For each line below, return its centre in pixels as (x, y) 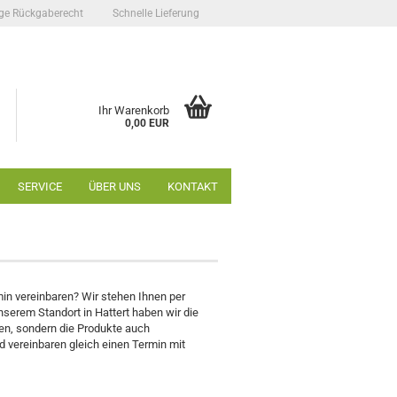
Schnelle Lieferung (155, 13)
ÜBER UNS (115, 187)
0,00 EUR (147, 123)
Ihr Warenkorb (133, 110)
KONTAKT (193, 187)
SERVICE (40, 187)
